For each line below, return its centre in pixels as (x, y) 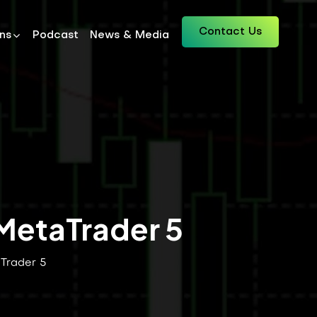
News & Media (130, 36)
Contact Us (231, 32)
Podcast (56, 36)
